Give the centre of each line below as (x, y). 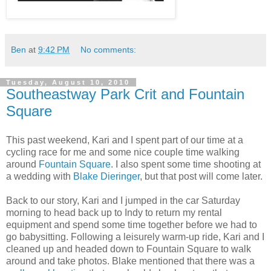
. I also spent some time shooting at (186, 164)
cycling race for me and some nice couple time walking (123, 152)
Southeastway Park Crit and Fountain (125, 94)
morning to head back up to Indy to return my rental (114, 212)
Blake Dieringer (106, 176)
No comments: (109, 49)
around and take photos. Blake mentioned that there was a (130, 261)
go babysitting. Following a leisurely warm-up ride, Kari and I (135, 237)
